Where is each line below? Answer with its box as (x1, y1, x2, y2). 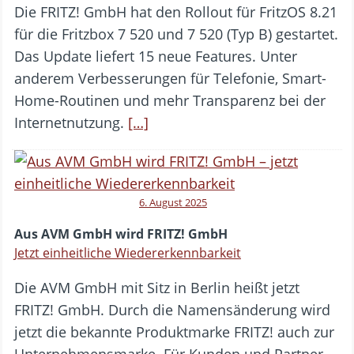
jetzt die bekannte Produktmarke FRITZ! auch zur (14, 322, 334, 341)
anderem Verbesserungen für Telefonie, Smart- (14, 68, 326, 88)
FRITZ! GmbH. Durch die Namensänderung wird (14, 299, 330, 319)
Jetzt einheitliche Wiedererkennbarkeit (14, 243, 241, 262)
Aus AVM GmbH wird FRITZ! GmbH (14, 224, 228, 243)
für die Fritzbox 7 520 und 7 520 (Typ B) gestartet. (14, 24, 338, 43)
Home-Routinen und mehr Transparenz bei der (14, 90, 326, 110)
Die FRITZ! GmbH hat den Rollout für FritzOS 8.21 (14, 2, 337, 21)
